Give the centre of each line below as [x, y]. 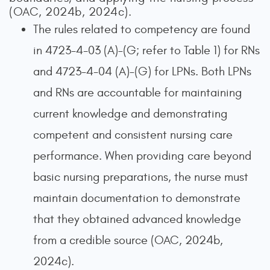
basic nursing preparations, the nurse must [141, 177]
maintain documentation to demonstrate [137, 198]
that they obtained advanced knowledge [137, 219]
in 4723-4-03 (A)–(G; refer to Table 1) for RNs [146, 50]
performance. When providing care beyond [142, 156]
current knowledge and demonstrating [130, 114]
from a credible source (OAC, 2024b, [128, 240]
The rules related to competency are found [142, 29]
